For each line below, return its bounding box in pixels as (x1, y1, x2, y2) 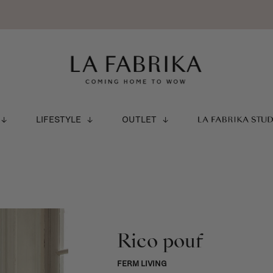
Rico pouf (116, 227, 203, 254)
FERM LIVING (116, 260, 167, 268)
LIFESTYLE (35, 115, 81, 124)
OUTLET (121, 115, 157, 124)
